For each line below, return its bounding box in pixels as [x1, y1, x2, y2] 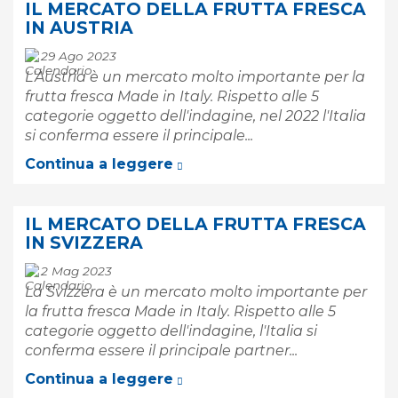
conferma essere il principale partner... [25, 342, 298, 359]
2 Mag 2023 [41, 264, 112, 278]
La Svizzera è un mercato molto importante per [25, 283, 367, 300]
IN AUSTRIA [25, 17, 133, 38]
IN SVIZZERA [25, 232, 143, 253]
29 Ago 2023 [41, 49, 116, 63]
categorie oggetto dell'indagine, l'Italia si [25, 322, 317, 339]
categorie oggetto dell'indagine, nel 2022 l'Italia [25, 107, 366, 124]
